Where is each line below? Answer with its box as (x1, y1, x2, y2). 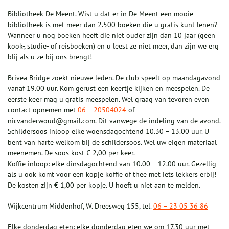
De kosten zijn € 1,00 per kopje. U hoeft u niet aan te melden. (8, 180, 200, 190)
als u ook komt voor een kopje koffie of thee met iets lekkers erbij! (8, 170, 216, 179)
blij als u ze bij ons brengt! (8, 52, 92, 62)
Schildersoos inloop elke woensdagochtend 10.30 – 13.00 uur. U (8, 127, 209, 136)
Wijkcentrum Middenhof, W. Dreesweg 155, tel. (8, 201, 153, 211)
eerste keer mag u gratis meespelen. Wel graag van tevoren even (8, 95, 209, 104)
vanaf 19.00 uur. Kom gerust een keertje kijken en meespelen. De (8, 84, 210, 94)
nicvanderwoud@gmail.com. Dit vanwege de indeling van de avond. (8, 116, 221, 126)
